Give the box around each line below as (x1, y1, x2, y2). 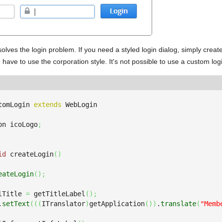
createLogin (6, 150, 54, 158)
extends (34, 101, 61, 109)
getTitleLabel (30, 190, 85, 198)
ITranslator (42, 200, 85, 208)
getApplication (89, 200, 145, 208)
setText (2, 200, 30, 208)
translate (161, 200, 196, 208)
